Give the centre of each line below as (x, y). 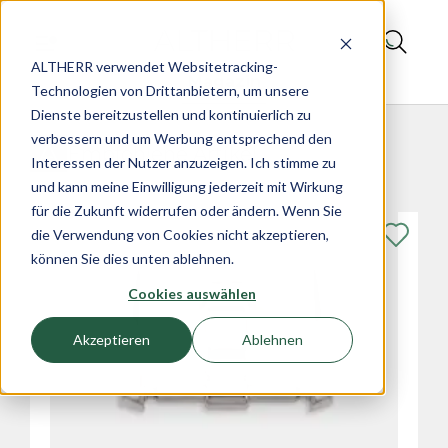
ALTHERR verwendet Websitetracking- (154, 66)
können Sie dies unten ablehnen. (132, 258)
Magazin (224, 81)
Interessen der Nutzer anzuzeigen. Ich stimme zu (183, 162)
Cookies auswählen (192, 293)
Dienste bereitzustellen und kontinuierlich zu (170, 114)
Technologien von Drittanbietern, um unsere (169, 90)
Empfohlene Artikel (162, 153)
